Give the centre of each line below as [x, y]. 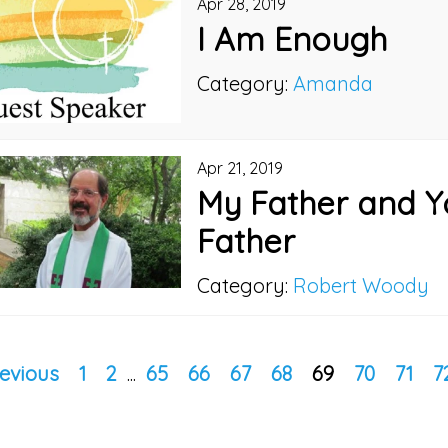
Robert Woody [361, 286]
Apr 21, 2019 [240, 168]
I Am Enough [292, 38]
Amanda [333, 83]
